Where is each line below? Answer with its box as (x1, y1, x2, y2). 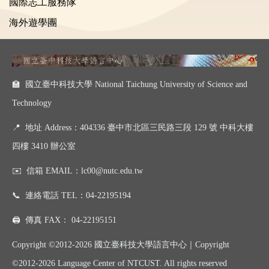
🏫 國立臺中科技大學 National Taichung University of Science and (12, 80, 247, 89)
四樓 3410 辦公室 (12, 142, 78, 151)
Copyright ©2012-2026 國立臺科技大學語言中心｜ (12, 240, 195, 249)
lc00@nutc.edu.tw (81, 166, 143, 175)
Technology (12, 98, 52, 107)
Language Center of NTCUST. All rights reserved (58, 259, 227, 268)
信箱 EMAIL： (26, 166, 81, 175)
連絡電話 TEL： (25, 191, 86, 200)
